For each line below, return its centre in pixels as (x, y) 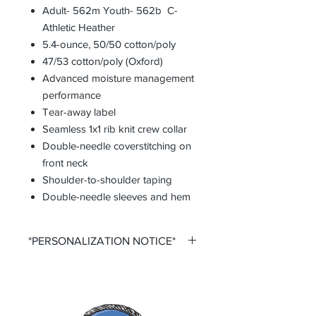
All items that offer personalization (102, 268)
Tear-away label (79, 112)
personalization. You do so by (93, 297)
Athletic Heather (79, 28)
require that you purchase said (95, 282)
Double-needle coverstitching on (117, 146)
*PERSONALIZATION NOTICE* (102, 241)
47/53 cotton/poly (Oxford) (103, 61)
